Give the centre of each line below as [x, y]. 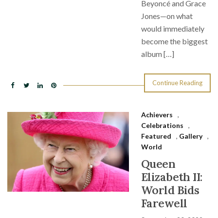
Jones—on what [167, 16]
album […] [158, 54]
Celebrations [162, 125]
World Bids [170, 190]
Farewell [164, 203]
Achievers [157, 115]
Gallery [191, 136]
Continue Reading [177, 83]
